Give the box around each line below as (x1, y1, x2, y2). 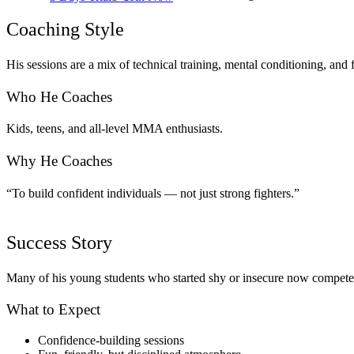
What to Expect (6, 301, 100, 318)
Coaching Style (6, 19, 124, 40)
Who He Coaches (6, 88, 112, 105)
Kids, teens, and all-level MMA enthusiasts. (6, 122, 223, 136)
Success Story (6, 232, 112, 253)
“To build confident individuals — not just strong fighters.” (6, 186, 299, 200)
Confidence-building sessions (38, 333, 184, 348)
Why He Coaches (6, 153, 112, 170)
